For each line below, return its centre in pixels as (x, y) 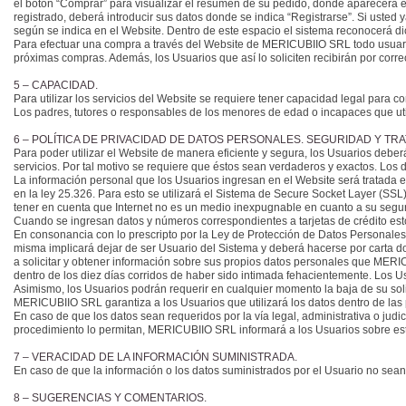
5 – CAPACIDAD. (57, 85)
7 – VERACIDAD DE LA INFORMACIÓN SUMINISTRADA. (157, 357)
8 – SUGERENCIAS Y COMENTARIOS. (111, 398)
